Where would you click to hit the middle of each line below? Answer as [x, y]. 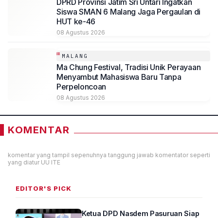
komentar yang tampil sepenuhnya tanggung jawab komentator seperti [109, 155]
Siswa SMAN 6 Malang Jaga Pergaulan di [129, 11]
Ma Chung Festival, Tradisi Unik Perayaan [129, 67]
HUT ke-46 [76, 21]
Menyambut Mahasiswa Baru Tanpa [119, 77]
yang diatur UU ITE [34, 162]
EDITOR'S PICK [44, 188]
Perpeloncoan [82, 86]
